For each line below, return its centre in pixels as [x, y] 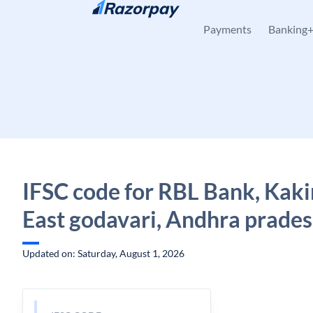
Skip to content [67, 18]
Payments [227, 29]
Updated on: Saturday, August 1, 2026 [103, 253]
